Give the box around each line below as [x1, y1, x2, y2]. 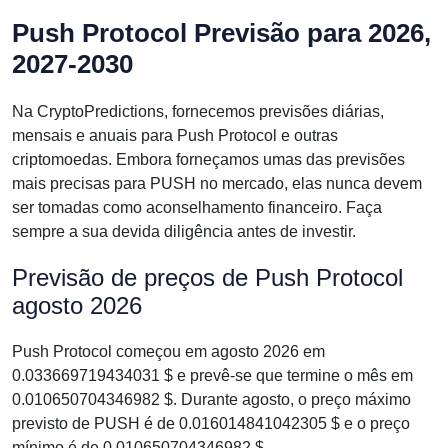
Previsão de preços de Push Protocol [12, 264, 403, 291]
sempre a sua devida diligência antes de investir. [12, 223, 356, 240]
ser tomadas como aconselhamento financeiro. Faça [12, 199, 382, 216]
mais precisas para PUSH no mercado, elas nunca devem [12, 175, 422, 192]
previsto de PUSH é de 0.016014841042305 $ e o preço [12, 415, 410, 432]
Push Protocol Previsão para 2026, [12, 18, 431, 48]
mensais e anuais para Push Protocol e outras [12, 127, 338, 144]
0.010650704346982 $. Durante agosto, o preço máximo [12, 391, 411, 408]
